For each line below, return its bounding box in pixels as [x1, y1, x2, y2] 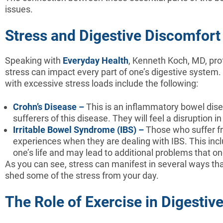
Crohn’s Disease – [13, 101, 84, 112]
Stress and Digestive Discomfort [5, 26, 221, 44]
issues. [5, 3, 33, 14]
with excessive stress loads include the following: [5, 78, 198, 89]
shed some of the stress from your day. [5, 170, 159, 181]
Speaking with [5, 55, 63, 66]
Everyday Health [63, 55, 128, 66]
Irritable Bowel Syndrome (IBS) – [13, 124, 144, 135]
